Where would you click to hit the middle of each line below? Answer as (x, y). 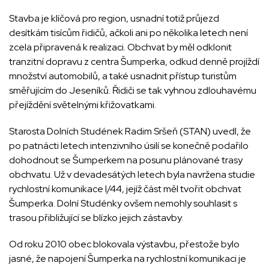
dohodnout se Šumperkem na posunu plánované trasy (126, 160)
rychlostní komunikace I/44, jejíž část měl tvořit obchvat (125, 189)
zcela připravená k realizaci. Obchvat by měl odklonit (120, 47)
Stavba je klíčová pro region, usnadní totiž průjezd (114, 18)
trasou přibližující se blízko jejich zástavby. (96, 218)
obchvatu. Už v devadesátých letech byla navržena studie (132, 174)
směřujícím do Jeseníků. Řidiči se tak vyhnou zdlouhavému (133, 90)
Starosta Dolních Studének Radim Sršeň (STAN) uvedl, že (130, 131)
